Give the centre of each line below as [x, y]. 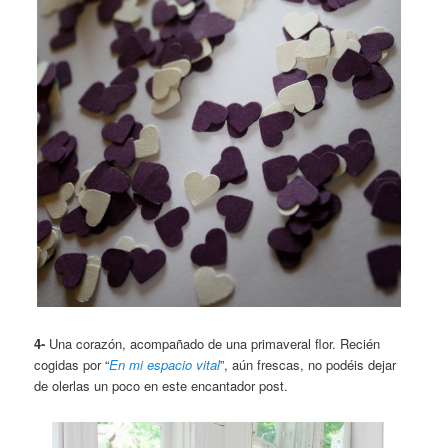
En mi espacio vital [165, 364]
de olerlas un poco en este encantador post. [161, 385]
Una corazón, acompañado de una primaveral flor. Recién [213, 343]
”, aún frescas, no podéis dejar [308, 364]
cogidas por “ [72, 364]
